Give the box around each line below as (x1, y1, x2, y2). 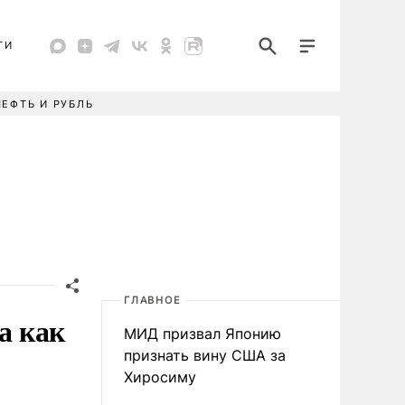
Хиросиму (124, 368, 196, 386)
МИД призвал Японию (124, 325, 281, 343)
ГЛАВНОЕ (124, 294, 182, 306)
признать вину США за (124, 346, 286, 364)
